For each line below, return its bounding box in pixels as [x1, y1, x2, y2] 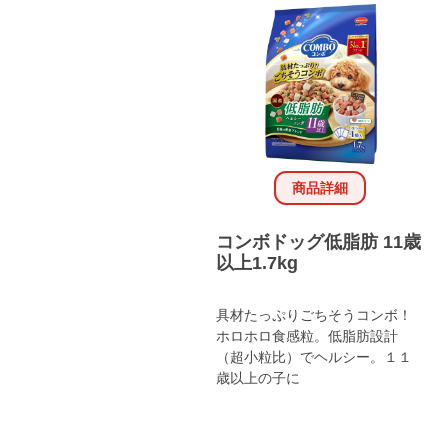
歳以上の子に [216, 369, 300, 386]
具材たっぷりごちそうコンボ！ [216, 306, 412, 323]
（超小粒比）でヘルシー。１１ [216, 348, 412, 365]
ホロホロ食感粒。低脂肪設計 [216, 327, 398, 344]
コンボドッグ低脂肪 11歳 [216, 231, 421, 252]
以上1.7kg [216, 252, 298, 273]
